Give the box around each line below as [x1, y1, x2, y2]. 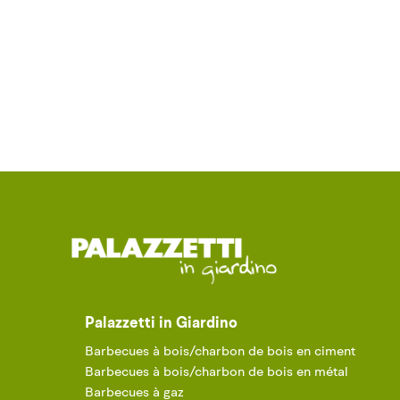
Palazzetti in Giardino [85, 315, 237, 331]
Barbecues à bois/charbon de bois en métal [85, 365, 348, 379]
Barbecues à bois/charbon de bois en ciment [85, 345, 355, 359]
